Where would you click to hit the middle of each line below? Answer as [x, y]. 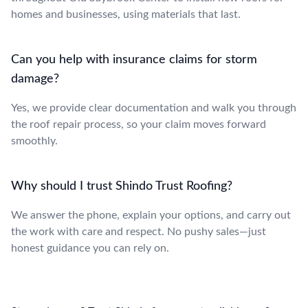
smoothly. [34, 141]
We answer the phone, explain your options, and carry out [151, 215]
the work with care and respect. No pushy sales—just [139, 231]
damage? [35, 79]
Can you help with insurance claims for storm [134, 59]
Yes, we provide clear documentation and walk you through [154, 108]
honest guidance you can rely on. [90, 248]
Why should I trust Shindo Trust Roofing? [122, 186]
